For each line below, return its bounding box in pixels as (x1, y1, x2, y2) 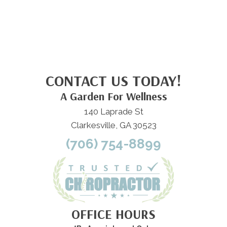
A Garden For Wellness (60, 89, 167, 104)
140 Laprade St (84, 106, 143, 117)
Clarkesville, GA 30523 (70, 120, 157, 131)
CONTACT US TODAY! (46, 71, 181, 91)
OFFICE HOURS (71, 206, 156, 223)
